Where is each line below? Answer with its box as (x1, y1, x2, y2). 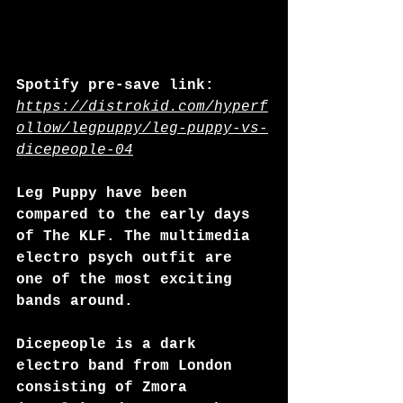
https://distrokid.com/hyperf (16, 99, 268, 115)
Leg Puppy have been (16, 185, 196, 201)
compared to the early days (16, 207, 259, 223)
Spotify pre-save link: (16, 77, 223, 94)
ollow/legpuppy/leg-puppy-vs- (16, 121, 268, 137)
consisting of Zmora (16, 380, 196, 396)
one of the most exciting (16, 272, 241, 288)
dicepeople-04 (16, 142, 133, 158)
